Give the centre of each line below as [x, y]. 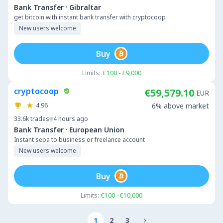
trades [40, 119]
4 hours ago [71, 119]
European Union [97, 129]
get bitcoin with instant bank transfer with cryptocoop [90, 17]
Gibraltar [85, 7]
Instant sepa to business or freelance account [79, 140]
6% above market [180, 106]
